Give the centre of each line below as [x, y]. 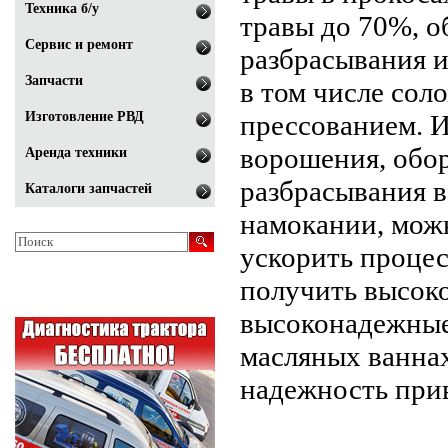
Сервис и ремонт [79, 44]
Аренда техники [76, 152]
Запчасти [54, 80]
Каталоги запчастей [88, 188]
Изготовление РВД [84, 116]
